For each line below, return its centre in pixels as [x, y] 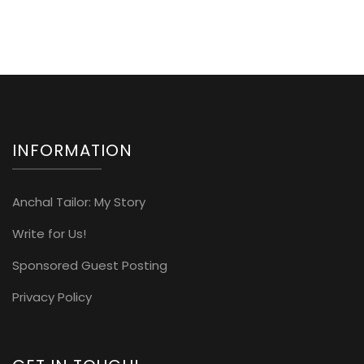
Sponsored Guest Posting [90, 265]
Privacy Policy [52, 297]
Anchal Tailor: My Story [79, 201]
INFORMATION [72, 150]
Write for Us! [49, 233]
